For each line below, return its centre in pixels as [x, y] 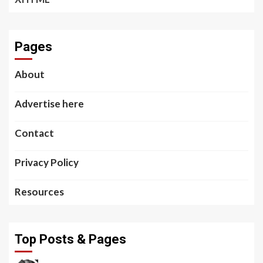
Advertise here [49, 103]
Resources [39, 191]
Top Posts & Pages [70, 239]
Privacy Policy [47, 162]
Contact [34, 133]
